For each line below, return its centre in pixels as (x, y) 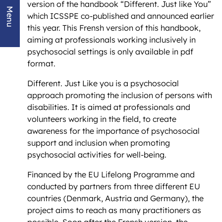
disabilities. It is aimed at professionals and (109, 107)
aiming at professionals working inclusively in (111, 39)
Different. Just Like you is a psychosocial (103, 83)
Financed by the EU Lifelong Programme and (111, 174)
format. (41, 63)
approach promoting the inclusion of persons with (120, 95)
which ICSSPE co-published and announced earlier (121, 16)
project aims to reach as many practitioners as (114, 210)
